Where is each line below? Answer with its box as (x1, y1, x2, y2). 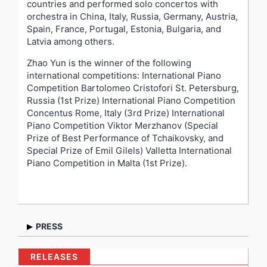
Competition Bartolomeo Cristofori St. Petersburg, (27, 82, 239, 94)
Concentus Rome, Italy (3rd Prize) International (27, 107, 225, 119)
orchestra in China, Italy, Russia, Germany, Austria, (27, 10, 238, 22)
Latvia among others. (27, 35, 114, 47)
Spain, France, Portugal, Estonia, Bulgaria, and (27, 23, 221, 35)
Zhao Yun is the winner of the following (27, 57, 191, 69)
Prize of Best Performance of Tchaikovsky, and (27, 132, 223, 144)
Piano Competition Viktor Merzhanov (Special (27, 119, 218, 131)
